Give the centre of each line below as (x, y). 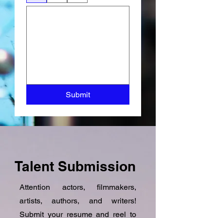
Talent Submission (75, 166)
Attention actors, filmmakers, (78, 187)
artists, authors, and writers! (78, 201)
